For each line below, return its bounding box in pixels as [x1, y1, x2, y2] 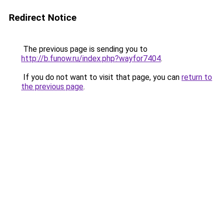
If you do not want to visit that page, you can [21, 73, 182, 82]
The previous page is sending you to [21, 44, 147, 54]
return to [182, 73, 212, 82]
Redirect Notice [9, 12, 76, 23]
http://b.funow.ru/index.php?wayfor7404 [21, 54, 161, 63]
